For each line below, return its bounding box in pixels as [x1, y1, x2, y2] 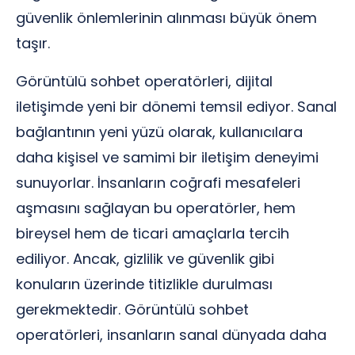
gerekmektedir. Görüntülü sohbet [16, 300, 249, 319]
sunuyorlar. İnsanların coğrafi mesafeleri [16, 173, 300, 193]
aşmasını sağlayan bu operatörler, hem [16, 198, 296, 218]
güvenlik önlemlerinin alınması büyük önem [16, 8, 317, 28]
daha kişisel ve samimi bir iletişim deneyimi [16, 147, 319, 167]
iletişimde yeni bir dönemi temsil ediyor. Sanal [16, 97, 337, 116]
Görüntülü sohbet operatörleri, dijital [16, 71, 273, 91]
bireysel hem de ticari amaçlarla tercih [16, 223, 289, 243]
